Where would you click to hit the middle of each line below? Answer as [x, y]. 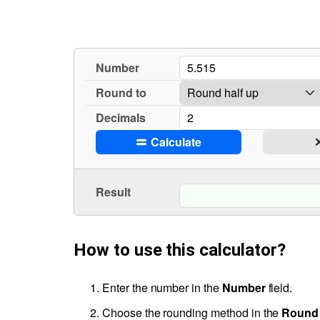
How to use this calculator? [180, 250]
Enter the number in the [162, 287]
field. [279, 287]
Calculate [174, 142]
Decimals [121, 117]
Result [113, 192]
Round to [121, 92]
